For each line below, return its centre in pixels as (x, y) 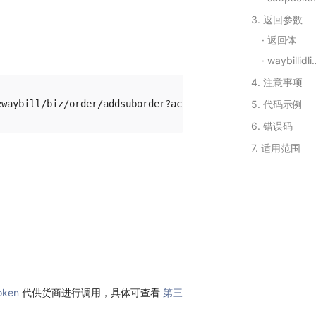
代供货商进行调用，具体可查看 (91, 293)
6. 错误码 (272, 126)
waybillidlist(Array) (290, 60)
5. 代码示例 (277, 104)
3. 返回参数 (277, 19)
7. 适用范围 (276, 148)
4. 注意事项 (277, 82)
